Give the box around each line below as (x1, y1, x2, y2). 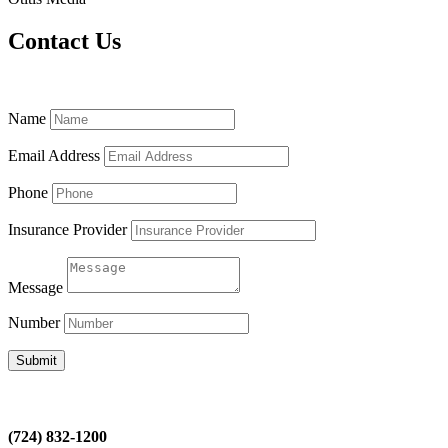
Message (8, 279, 63, 297)
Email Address (8, 147, 100, 165)
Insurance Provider (8, 221, 127, 239)
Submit (16, 353, 57, 369)
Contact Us (8, 28, 121, 55)
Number (8, 314, 60, 332)
